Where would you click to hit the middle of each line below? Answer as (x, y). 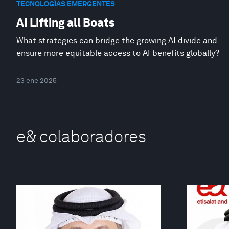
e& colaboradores (81, 136)
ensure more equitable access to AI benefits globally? (118, 53)
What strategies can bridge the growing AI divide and (117, 40)
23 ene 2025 (37, 80)
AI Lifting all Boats (66, 22)
